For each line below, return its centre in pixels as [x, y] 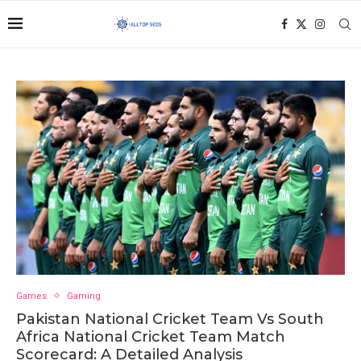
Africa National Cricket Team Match [151, 336]
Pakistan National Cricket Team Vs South [170, 319]
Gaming [84, 296]
